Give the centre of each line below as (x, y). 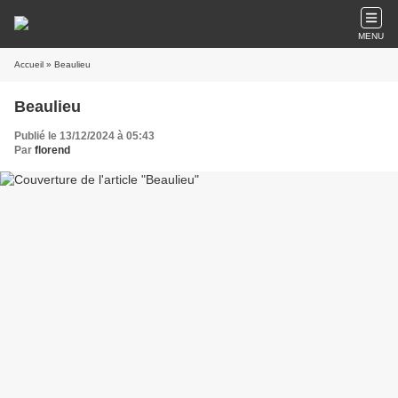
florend (52, 150)
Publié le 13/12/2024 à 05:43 (84, 136)
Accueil (29, 64)
